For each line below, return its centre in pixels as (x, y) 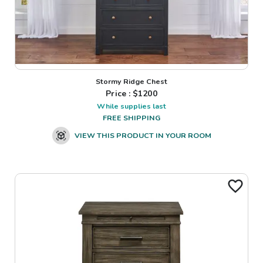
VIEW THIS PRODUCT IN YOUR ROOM (143, 136)
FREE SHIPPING (131, 118)
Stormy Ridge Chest (131, 82)
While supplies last (131, 106)
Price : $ (122, 94)
